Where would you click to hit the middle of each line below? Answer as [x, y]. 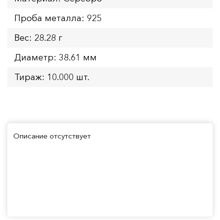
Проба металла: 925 [58, 18]
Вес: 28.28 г [38, 38]
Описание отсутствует [52, 136]
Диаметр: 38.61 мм [55, 57]
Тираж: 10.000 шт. [52, 77]
